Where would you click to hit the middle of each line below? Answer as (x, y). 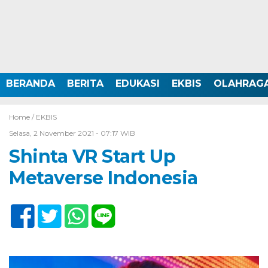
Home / (22, 117)
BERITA (85, 83)
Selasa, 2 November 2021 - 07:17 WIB (72, 133)
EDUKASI (138, 83)
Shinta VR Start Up (92, 156)
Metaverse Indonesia (103, 178)
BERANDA (31, 83)
